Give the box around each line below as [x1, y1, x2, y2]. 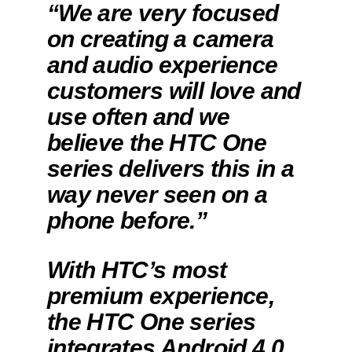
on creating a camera [46, 25, 274, 52]
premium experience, [46, 282, 275, 309]
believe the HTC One [46, 129, 267, 156]
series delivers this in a [46, 155, 295, 181]
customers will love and [46, 77, 301, 104]
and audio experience [46, 51, 278, 78]
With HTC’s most [46, 256, 227, 283]
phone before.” [46, 207, 207, 233]
